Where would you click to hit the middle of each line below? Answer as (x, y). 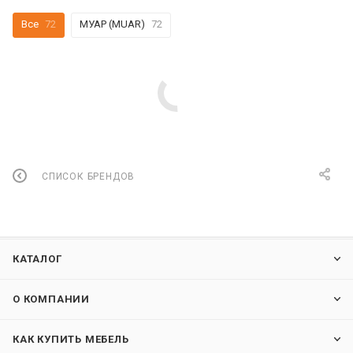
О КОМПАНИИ (51, 299)
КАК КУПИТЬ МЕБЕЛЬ (71, 340)
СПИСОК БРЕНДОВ (89, 176)
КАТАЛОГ (37, 259)
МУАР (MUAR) (112, 24)
